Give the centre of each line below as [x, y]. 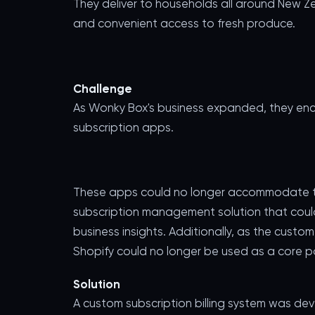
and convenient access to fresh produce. [184, 23]
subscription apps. [123, 127]
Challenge [103, 88]
